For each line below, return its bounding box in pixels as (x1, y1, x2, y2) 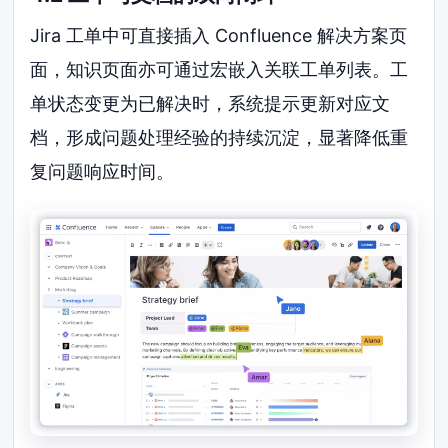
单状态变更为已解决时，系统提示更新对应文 (30, 93, 391, 115)
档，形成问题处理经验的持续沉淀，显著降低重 (30, 127, 409, 149)
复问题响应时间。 (30, 161, 175, 183)
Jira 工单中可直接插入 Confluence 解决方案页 (30, 25, 408, 47)
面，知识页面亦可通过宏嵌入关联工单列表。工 (30, 59, 409, 81)
